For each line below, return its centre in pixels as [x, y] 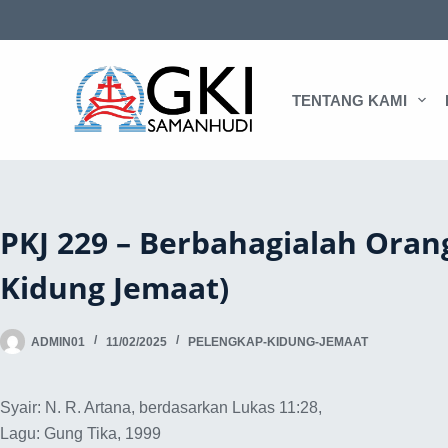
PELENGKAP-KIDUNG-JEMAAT [278, 341]
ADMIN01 [58, 341]
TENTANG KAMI [349, 100]
